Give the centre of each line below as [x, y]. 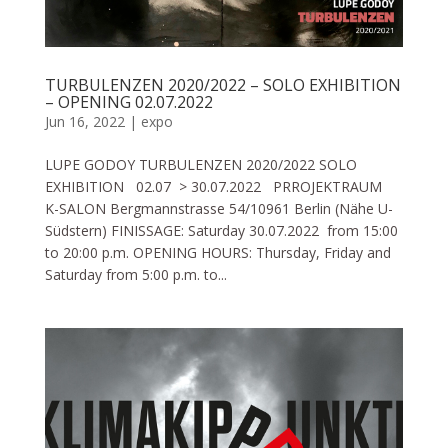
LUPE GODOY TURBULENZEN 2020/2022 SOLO [200, 165]
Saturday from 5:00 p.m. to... [135, 275]
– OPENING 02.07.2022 [128, 102]
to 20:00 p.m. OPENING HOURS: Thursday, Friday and [217, 253]
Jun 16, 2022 [84, 122]
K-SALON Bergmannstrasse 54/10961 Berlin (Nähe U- [218, 209]
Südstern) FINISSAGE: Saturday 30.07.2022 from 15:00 [221, 231]
